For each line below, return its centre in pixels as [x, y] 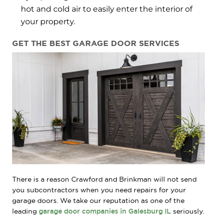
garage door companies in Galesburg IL [105, 211]
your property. [48, 21]
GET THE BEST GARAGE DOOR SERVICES [96, 43]
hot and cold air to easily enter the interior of [107, 9]
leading [25, 211]
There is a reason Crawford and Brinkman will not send [104, 179]
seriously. [187, 211]
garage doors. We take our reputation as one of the [98, 201]
